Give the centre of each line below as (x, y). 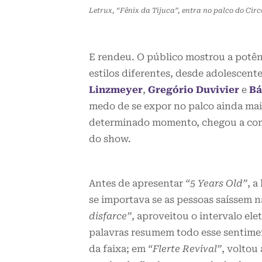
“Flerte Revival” (185, 249)
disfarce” (110, 216)
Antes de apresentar (137, 184)
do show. (110, 139)
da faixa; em (118, 249)
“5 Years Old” (216, 184)
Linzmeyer (116, 90)
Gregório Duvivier (194, 90)
